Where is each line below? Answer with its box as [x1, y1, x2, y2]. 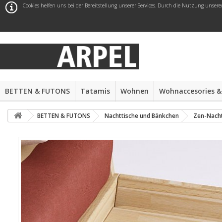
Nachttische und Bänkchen [105, 111, 179, 120]
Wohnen [120, 86, 149, 96]
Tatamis [80, 86, 110, 96]
